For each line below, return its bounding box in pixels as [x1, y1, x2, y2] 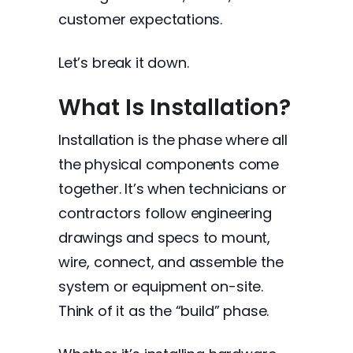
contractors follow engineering [58, 203, 272, 223]
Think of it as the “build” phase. [58, 301, 269, 321]
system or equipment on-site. [58, 277, 264, 296]
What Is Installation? [58, 92, 291, 123]
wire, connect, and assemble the [58, 252, 284, 272]
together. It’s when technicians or [58, 179, 288, 199]
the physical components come [58, 154, 280, 174]
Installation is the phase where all [58, 130, 288, 150]
